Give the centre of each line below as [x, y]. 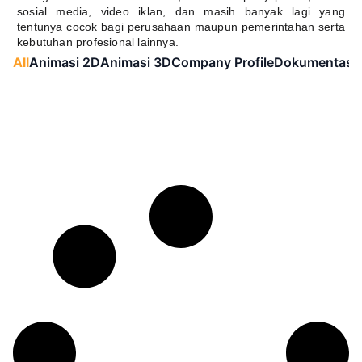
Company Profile [223, 62]
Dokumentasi [315, 62]
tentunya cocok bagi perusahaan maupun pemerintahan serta [181, 26]
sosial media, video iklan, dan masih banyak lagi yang [181, 11]
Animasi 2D [65, 62]
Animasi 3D [136, 62]
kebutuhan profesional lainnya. [98, 42]
